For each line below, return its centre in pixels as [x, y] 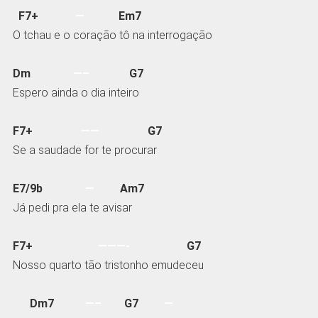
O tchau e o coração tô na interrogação [112, 35]
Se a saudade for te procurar [84, 150]
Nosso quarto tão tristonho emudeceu [108, 265]
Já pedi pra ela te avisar [72, 208]
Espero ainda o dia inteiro [76, 92]
